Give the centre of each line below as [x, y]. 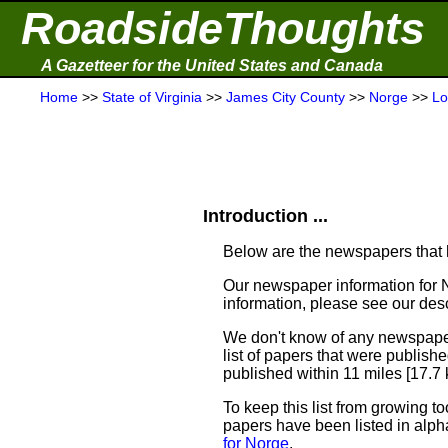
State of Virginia [152, 97]
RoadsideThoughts [223, 28]
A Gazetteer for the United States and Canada [212, 65]
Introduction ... [265, 216]
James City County [285, 97]
